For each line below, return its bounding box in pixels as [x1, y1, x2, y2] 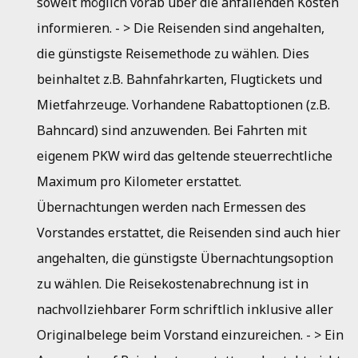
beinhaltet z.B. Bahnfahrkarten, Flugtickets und [37, 70, 322, 88]
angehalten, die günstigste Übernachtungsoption [37, 249, 333, 267]
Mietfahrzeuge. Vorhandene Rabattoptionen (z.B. [37, 96, 330, 113]
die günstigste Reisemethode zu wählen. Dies [37, 45, 309, 62]
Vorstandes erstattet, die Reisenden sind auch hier [37, 224, 340, 241]
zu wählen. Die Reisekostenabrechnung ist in [37, 275, 308, 292]
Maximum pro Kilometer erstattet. [37, 173, 241, 190]
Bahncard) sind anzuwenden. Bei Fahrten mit [37, 121, 307, 139]
